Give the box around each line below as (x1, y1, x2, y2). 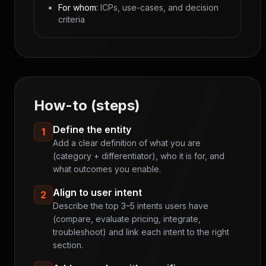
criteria (58, 14, 85, 24)
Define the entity (53, 123, 131, 135)
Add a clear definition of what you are (53, 138, 201, 148)
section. (53, 240, 83, 250)
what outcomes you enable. (53, 164, 161, 174)
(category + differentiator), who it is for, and (53, 151, 224, 161)
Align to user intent (53, 186, 142, 198)
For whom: (58, 2, 98, 12)
